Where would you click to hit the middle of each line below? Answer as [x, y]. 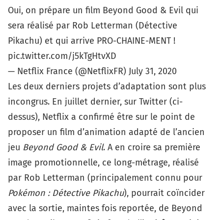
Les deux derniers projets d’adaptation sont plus [107, 86]
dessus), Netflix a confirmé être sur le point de [101, 117]
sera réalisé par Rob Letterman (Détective [93, 25]
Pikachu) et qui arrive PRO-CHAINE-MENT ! [92, 41]
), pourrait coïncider [164, 193]
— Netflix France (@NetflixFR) [68, 71]
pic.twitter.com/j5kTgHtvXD [62, 56]
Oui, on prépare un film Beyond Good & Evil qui [103, 10]
